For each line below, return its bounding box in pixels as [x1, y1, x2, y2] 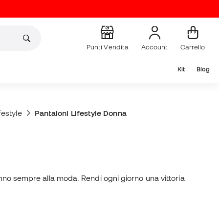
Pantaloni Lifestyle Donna [34, 109, 127, 117]
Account [141, 43, 168, 51]
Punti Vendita [86, 43, 129, 51]
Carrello [180, 43, 205, 51]
